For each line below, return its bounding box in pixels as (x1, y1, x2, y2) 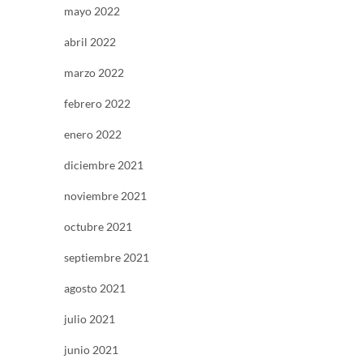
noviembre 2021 (64, 188, 147, 203)
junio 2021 (64, 342, 118, 357)
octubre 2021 (64, 219, 132, 233)
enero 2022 (64, 126, 122, 141)
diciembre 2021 (64, 157, 143, 172)
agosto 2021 (64, 280, 126, 295)
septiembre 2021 (64, 250, 149, 264)
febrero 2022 (64, 96, 130, 110)
